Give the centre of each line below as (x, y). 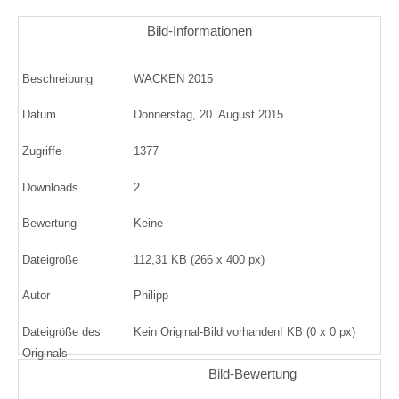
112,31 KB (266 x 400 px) (199, 259)
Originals (45, 353)
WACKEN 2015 (174, 78)
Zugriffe (41, 151)
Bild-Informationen (199, 30)
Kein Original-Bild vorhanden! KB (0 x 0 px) (245, 331)
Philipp (151, 296)
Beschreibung (57, 78)
